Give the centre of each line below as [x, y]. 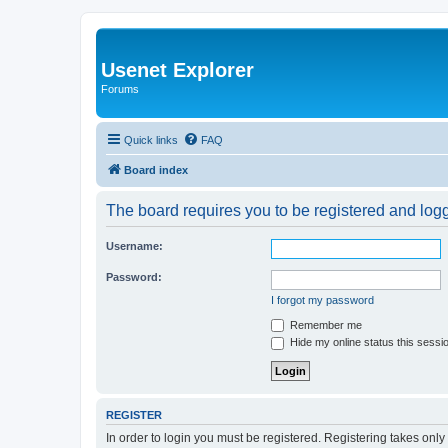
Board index [156, 169]
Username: [134, 245]
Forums [120, 89]
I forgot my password [322, 299]
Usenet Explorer [177, 70]
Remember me [324, 324]
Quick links [151, 139]
